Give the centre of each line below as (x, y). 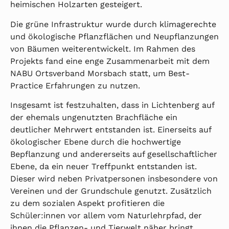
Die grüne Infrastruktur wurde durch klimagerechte (113, 24)
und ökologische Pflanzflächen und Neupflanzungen (114, 36)
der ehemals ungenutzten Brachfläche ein (94, 118)
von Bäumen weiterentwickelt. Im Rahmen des (103, 49)
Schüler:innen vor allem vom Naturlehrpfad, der (106, 216)
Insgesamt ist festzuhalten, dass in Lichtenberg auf (112, 105)
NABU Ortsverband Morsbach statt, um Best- (100, 73)
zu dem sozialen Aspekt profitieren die (87, 203)
